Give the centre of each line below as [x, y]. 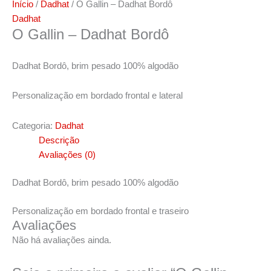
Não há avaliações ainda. [62, 240]
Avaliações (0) [67, 155]
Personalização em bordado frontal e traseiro [100, 211]
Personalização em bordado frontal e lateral [97, 96]
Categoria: [34, 126]
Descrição [59, 140]
